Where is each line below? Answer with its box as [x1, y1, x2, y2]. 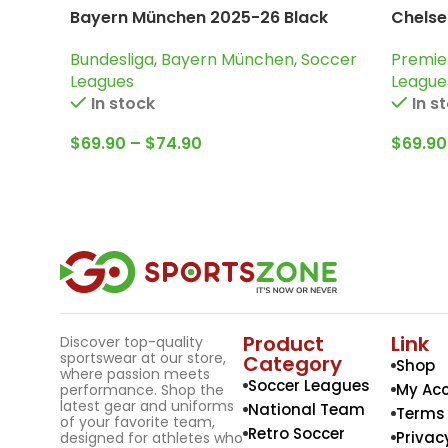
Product [243, 329, 325, 358]
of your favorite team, [60, 411, 215, 432]
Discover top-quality [60, 331, 203, 352]
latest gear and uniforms [60, 395, 234, 416]
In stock [90, 92, 155, 116]
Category [243, 349, 343, 378]
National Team [248, 398, 366, 420]
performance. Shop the [60, 379, 224, 400]
